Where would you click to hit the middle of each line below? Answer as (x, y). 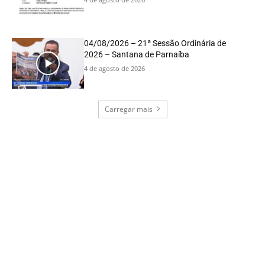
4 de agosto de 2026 (115, 68)
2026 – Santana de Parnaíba (137, 54)
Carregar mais (128, 109)
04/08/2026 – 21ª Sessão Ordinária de (155, 43)
